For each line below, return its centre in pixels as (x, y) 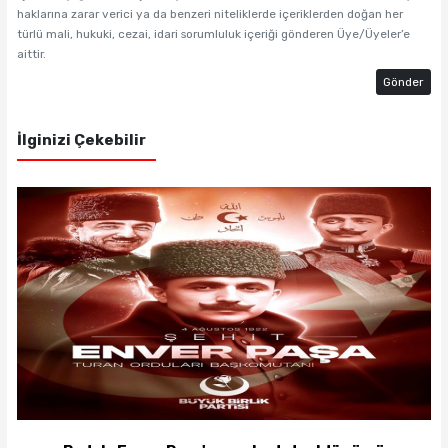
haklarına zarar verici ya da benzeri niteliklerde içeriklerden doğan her (209, 13)
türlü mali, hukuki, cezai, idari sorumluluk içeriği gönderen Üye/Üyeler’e (213, 33)
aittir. (31, 53)
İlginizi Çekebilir (81, 139)
